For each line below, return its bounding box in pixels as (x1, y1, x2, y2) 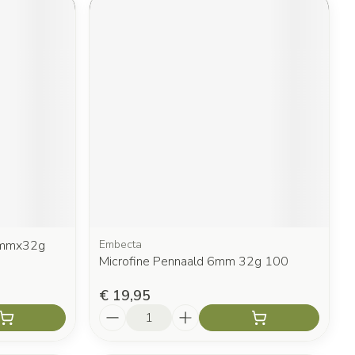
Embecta (99, 236, 143, 252)
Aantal (98, 302, 140, 320)
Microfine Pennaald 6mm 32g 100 (99, 252, 289, 270)
